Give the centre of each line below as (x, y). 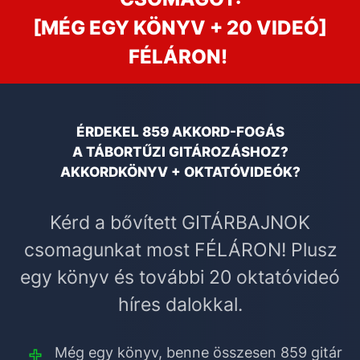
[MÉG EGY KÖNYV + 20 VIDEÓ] (180, 28)
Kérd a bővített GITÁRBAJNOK (180, 223)
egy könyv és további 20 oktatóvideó (180, 278)
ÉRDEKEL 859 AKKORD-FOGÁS (180, 132)
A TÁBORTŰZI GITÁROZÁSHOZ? (180, 152)
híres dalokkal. (180, 305)
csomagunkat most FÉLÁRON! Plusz (180, 250)
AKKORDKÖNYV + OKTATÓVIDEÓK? (180, 172)
